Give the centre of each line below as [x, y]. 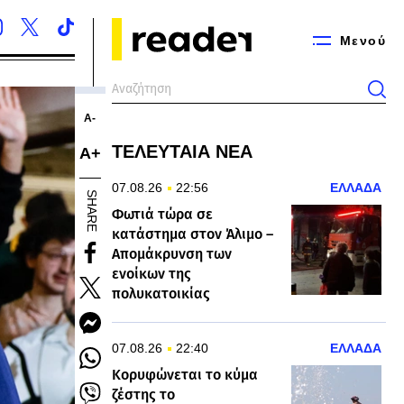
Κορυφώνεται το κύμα [185, 375]
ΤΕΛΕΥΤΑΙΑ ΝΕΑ [182, 151]
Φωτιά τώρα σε [162, 214]
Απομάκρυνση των [172, 254]
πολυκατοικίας [161, 294]
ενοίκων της [151, 274]
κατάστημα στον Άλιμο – [193, 234]
